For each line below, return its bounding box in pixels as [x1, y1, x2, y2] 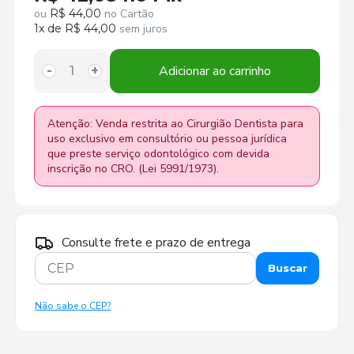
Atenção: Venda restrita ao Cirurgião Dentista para [47, 115, 304, 131]
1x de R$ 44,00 [34, 21, 117, 36]
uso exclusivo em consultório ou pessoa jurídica [47, 130, 288, 146]
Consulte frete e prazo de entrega [62, 233, 251, 251]
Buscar [267, 262, 307, 275]
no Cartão [101, 6, 155, 21]
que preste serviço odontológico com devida [47, 145, 270, 161]
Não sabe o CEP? [35, 299, 111, 312]
